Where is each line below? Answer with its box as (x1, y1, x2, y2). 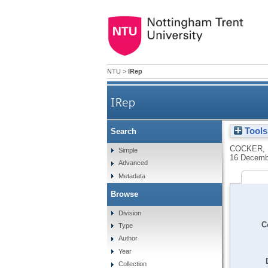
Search (110, 127, 136, 136)
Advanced (118, 159, 148, 167)
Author (118, 234, 138, 242)
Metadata (118, 172, 146, 179)
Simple (118, 146, 138, 154)
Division (118, 209, 142, 217)
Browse (110, 189, 138, 199)
